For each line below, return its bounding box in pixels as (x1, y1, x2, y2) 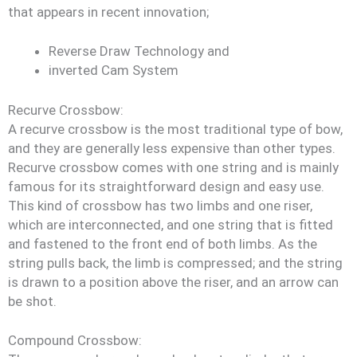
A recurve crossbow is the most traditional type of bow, (8, 120, 343, 137)
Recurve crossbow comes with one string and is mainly (8, 159, 339, 175)
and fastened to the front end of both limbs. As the (8, 235, 317, 252)
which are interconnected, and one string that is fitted (8, 216, 333, 233)
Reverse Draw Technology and (49, 43, 229, 59)
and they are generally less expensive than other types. (8, 139, 335, 156)
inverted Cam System (49, 62, 178, 78)
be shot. (8, 292, 57, 309)
